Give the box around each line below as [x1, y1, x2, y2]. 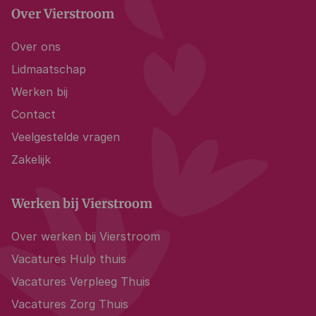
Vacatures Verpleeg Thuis [11, 274, 150, 289]
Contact [11, 107, 56, 122]
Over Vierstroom [11, 6, 114, 23]
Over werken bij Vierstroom [11, 229, 160, 244]
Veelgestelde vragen [11, 130, 120, 145]
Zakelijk [11, 152, 51, 167]
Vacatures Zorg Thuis [11, 297, 128, 312]
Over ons [11, 39, 61, 54]
